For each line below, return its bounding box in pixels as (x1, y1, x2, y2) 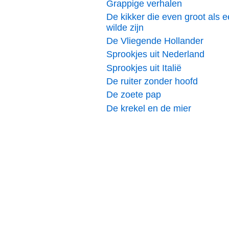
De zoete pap (106, 89, 161, 100)
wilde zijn (106, 22, 144, 33)
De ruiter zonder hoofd (106, 76, 198, 86)
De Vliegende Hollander (106, 36, 203, 47)
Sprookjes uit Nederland (106, 49, 204, 60)
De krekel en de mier (106, 103, 191, 113)
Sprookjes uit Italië (106, 62, 181, 73)
